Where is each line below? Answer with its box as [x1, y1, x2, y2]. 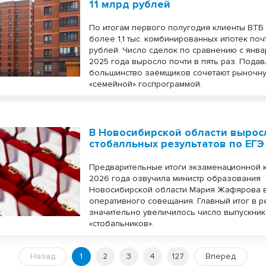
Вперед [205, 251, 236, 261]
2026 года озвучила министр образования [89, 173, 261, 183]
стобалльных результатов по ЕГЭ [89, 137, 265, 150]
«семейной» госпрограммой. [89, 79, 202, 89]
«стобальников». [89, 218, 154, 229]
